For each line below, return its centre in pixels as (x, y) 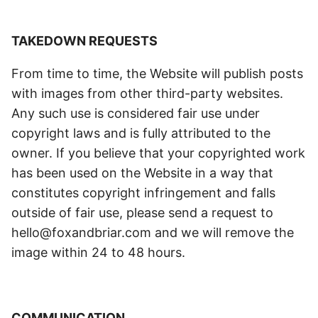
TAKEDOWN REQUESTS (84, 41)
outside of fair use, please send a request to (142, 213)
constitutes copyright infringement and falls (143, 193)
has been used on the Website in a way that (142, 173)
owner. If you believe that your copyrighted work (158, 153)
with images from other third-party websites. (147, 93)
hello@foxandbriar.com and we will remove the (153, 232)
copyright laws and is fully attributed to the (141, 133)
